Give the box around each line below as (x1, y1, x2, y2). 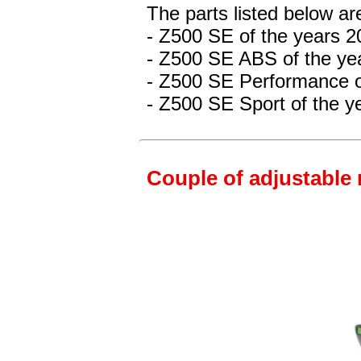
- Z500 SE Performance (147, 70, 349, 93)
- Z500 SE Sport (147, 93, 285, 115)
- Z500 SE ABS (147, 48, 277, 70)
